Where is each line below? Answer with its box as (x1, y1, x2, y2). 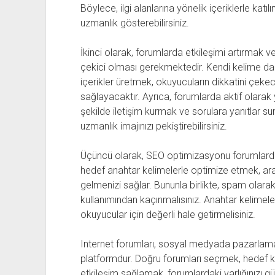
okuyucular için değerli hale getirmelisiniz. (80, 209, 255, 220)
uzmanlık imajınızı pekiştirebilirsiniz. (80, 120, 227, 132)
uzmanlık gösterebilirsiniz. (80, 17, 189, 29)
